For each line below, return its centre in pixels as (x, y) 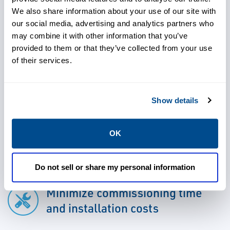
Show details (175, 100)
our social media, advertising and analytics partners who (113, 24)
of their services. (42, 61)
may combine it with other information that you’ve (100, 36)
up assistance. (42, 8)
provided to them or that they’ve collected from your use (112, 48)
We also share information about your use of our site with (114, 11)
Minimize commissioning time (124, 193)
